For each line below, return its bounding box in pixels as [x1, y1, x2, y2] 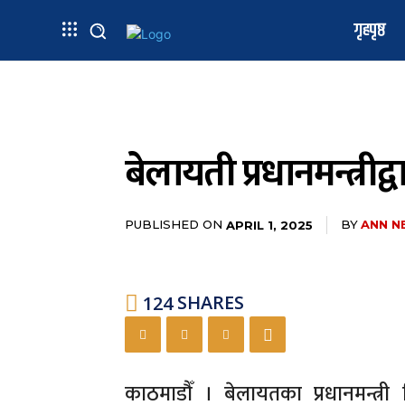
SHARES [177, 290, 244, 316]
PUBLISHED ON [125, 217, 222, 232]
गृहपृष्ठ [353, 16, 386, 44]
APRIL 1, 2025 [226, 217, 313, 232]
